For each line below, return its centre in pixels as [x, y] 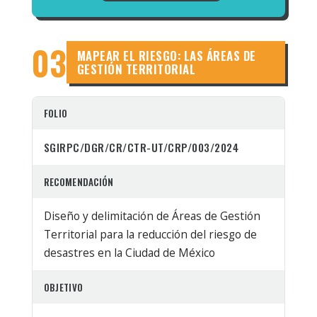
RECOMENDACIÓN [79, 181]
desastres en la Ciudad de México [129, 252]
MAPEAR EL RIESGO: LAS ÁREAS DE [166, 55]
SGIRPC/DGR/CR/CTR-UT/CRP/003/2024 [141, 147]
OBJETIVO [63, 287]
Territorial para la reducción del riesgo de [150, 234]
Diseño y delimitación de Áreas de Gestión [152, 215]
